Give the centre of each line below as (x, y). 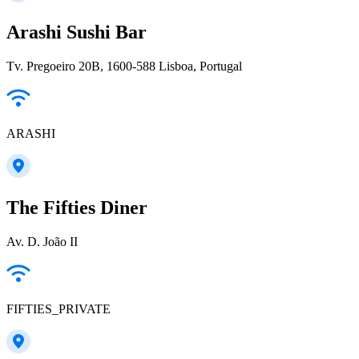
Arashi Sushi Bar (77, 32)
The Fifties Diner (77, 207)
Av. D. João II (42, 241)
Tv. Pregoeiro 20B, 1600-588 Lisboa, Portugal (124, 66)
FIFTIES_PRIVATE (58, 309)
